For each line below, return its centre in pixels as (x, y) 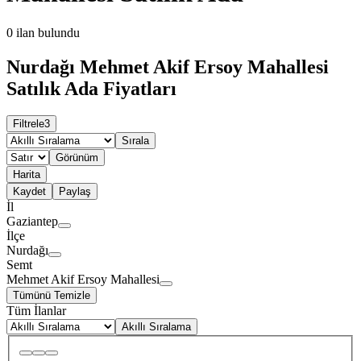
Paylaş (75, 192)
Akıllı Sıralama (156, 327)
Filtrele (29, 124)
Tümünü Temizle (52, 296)
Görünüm (77, 158)
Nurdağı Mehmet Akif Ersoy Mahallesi (168, 66)
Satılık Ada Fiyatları (91, 88)
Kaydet (29, 192)
